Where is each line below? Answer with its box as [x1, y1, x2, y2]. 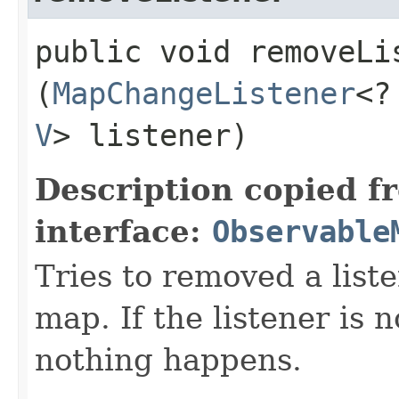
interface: [35, 213, 212, 249]
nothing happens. [35, 341, 302, 378]
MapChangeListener [53, 75, 355, 111]
